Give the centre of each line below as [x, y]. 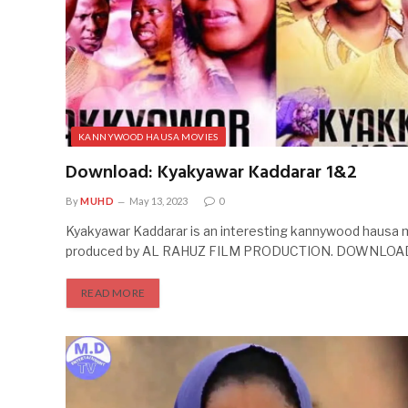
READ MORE [113, 293]
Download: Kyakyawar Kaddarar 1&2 [211, 173]
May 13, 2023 [159, 201]
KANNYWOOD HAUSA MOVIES [148, 137]
